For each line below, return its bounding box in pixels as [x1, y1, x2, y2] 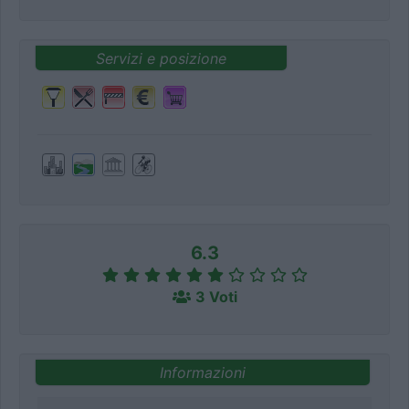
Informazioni [160, 362, 246, 382]
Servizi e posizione [95, 48, 226, 68]
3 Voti [194, 288, 237, 307]
